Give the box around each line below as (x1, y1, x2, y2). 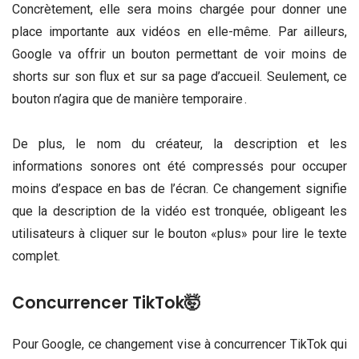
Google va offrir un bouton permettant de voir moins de (12, 46, 347, 63)
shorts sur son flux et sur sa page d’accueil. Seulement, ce (12, 69, 347, 85)
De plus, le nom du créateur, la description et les (12, 135, 347, 151)
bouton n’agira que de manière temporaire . (12, 91, 247, 107)
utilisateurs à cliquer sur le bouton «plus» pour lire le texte (12, 225, 347, 241)
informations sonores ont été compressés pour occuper (12, 158, 347, 174)
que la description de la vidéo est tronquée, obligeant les (12, 203, 347, 219)
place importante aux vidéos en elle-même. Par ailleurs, (12, 24, 347, 40)
